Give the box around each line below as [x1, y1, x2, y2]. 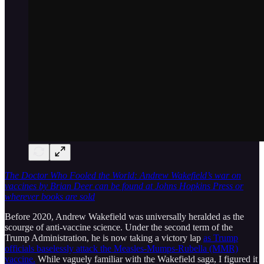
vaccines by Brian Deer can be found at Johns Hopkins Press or [5, 180, 243, 191]
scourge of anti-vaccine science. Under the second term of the [5, 222, 233, 232]
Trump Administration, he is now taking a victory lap [5, 232, 203, 243]
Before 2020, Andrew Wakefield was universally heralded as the [5, 211, 244, 222]
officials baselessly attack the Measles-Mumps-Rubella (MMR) [5, 243, 238, 253]
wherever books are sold [5, 191, 95, 202]
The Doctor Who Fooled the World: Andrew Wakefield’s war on [5, 170, 241, 180]
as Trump [203, 232, 238, 243]
